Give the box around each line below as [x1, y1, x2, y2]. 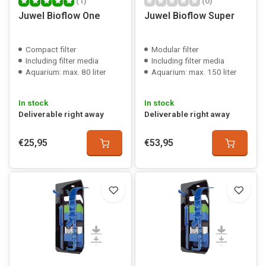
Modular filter [151, 45, 199, 54]
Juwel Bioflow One [18, 10, 100, 21]
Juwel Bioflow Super [144, 10, 235, 21]
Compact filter [26, 45, 77, 54]
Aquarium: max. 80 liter [26, 67, 106, 77]
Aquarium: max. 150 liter [151, 67, 237, 77]
